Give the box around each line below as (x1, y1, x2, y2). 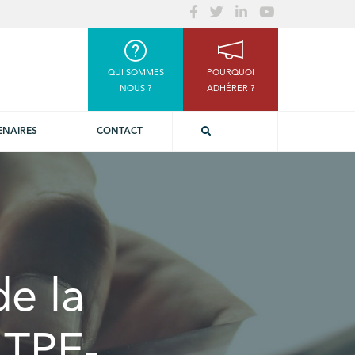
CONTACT (96, 127, 143, 137)
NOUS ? (120, 85, 151, 94)
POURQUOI (207, 69, 254, 78)
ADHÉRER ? (207, 85, 254, 94)
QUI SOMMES (107, 69, 164, 78)
